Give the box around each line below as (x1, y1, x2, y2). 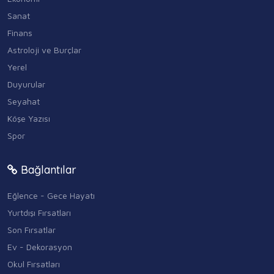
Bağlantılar (18, 162, 76, 177)
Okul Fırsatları (7, 258, 60, 269)
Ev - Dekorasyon (7, 241, 72, 252)
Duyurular (7, 78, 45, 89)
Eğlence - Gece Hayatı (7, 190, 95, 201)
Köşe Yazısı (7, 113, 50, 124)
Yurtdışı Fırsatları (7, 207, 71, 218)
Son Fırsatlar (7, 224, 56, 235)
